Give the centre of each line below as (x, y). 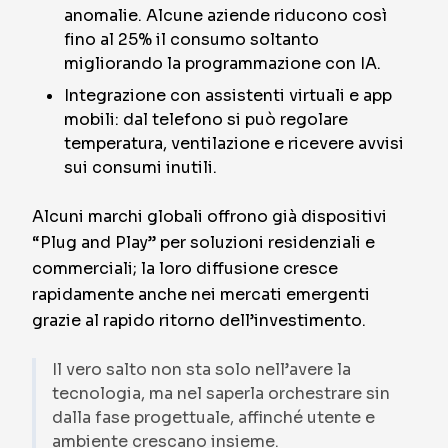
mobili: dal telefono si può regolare (206, 119)
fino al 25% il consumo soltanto (191, 39)
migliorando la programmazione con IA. (222, 63)
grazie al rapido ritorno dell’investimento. (199, 320)
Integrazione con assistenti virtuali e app (228, 95)
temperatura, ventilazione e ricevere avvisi (234, 143)
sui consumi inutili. (140, 167)
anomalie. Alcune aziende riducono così (225, 15)
